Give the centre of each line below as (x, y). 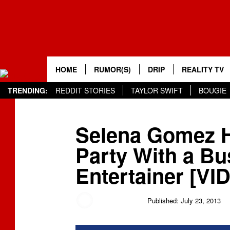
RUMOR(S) (112, 69)
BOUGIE (213, 90)
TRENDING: (28, 90)
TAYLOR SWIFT (157, 90)
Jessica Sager (119, 200)
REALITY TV (203, 69)
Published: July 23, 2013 (184, 200)
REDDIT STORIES (85, 90)
